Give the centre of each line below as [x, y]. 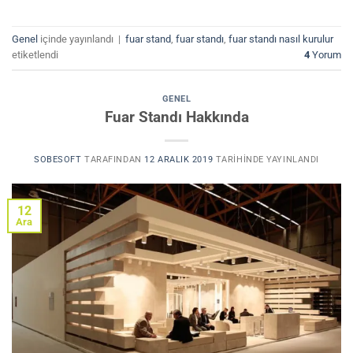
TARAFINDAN [111, 159]
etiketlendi [35, 55]
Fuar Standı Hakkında [176, 117]
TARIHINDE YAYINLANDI [266, 159]
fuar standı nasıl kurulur [281, 39]
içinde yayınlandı [77, 39]
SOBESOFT [58, 159]
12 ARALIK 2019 [179, 159]
